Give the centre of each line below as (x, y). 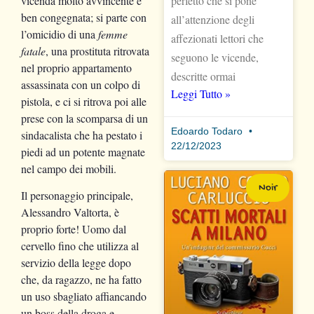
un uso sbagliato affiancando (84, 296)
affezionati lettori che (217, 38)
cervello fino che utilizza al (80, 245)
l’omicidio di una (60, 34)
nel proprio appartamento (76, 67)
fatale (33, 50)
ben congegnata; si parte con (84, 17)
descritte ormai (203, 76)
